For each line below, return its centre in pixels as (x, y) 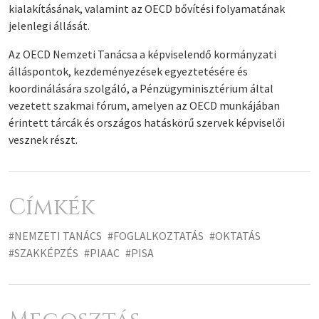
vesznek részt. (43, 139)
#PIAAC (102, 252)
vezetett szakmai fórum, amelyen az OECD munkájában (144, 105)
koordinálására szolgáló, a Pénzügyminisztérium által (141, 88)
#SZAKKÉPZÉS (43, 252)
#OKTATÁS (235, 235)
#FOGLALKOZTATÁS (156, 235)
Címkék (52, 207)
